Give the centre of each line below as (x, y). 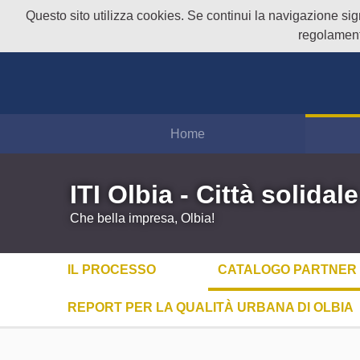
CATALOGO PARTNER (287, 269)
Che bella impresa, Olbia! (142, 218)
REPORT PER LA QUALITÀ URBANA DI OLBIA (211, 307)
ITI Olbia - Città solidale (214, 194)
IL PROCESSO (112, 269)
